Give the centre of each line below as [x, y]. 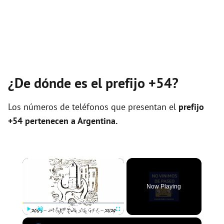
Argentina [96, 121]
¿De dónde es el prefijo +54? [93, 83]
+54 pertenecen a [43, 121]
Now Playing [164, 186]
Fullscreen [127, 219]
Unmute [47, 219]
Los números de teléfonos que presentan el [93, 107]
